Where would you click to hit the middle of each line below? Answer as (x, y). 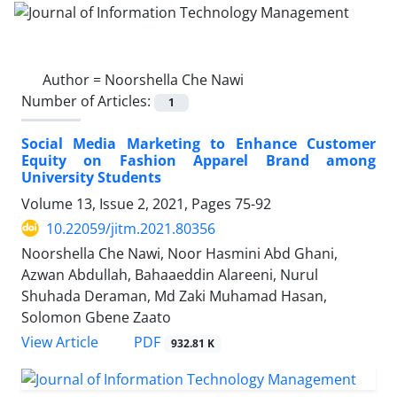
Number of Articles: (88, 101)
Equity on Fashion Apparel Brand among (198, 160)
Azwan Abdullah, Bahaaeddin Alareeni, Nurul (170, 274)
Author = (74, 79)
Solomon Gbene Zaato (96, 317)
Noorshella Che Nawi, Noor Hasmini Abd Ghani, (179, 253)
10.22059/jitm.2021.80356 (131, 228)
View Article (60, 342)
